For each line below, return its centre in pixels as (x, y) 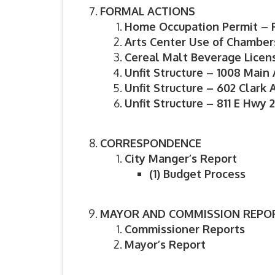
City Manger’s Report (181, 159)
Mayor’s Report (165, 245)
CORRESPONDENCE (151, 143)
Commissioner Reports (185, 229)
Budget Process (204, 174)
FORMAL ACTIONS (148, 11)
